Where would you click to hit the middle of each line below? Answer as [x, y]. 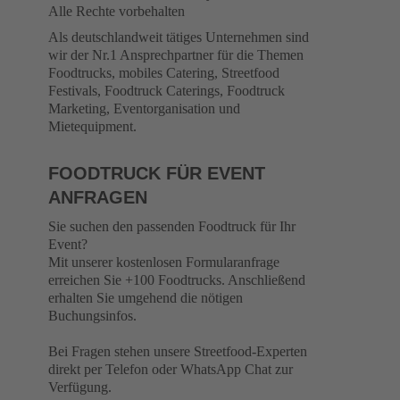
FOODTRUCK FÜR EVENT [157, 173]
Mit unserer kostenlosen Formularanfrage [164, 262]
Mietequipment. [92, 126]
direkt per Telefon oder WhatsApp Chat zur [171, 369]
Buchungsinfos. [92, 316]
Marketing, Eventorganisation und [144, 108]
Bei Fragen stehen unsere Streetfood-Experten [178, 351]
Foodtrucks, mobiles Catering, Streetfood [164, 73]
